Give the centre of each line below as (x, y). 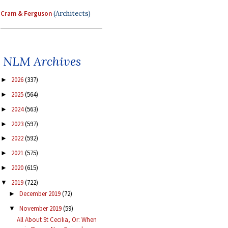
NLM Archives (42, 62)
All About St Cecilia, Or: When (57, 219)
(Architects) (71, 13)
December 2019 (40, 193)
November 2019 (41, 208)
